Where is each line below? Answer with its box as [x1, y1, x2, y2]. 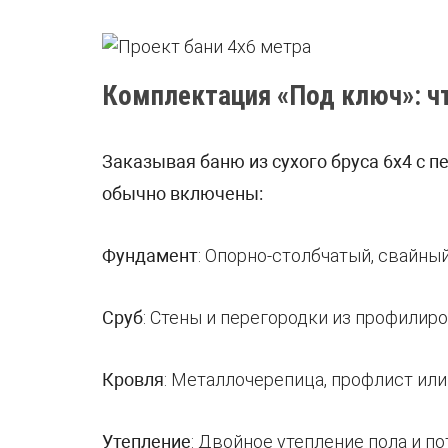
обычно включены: [102, 182, 263, 204]
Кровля [102, 368, 164, 390]
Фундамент [102, 244, 198, 266]
